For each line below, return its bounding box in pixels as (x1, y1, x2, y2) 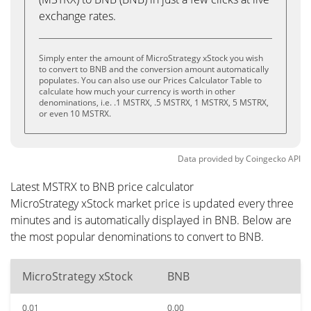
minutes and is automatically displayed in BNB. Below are (10, 212, 292, 228)
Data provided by (178, 153, 244, 165)
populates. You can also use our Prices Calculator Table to (39, 74, 262, 86)
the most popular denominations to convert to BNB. (10, 229, 264, 244)
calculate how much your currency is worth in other (39, 85, 235, 97)
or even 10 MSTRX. (39, 108, 111, 119)
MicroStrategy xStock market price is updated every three (10, 196, 294, 211)
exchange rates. (39, 8, 116, 24)
